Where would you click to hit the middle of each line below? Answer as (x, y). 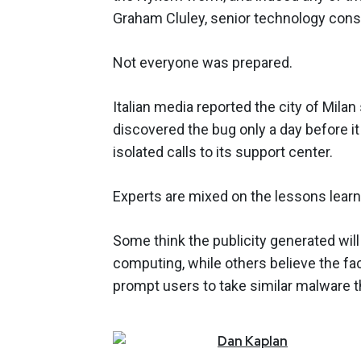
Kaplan (266, 341)
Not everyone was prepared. (203, 62)
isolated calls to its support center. (223, 151)
